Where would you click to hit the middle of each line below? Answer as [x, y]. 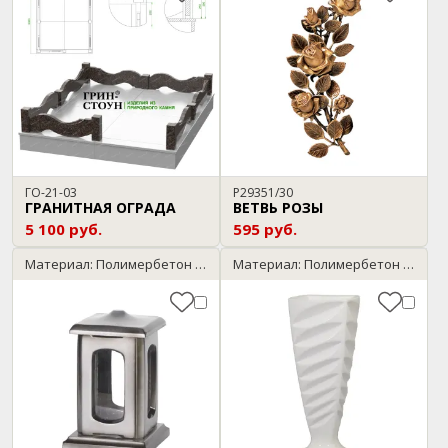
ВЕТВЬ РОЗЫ [278, 207]
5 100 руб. [63, 229]
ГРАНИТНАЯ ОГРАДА [100, 207]
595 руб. [265, 229]
